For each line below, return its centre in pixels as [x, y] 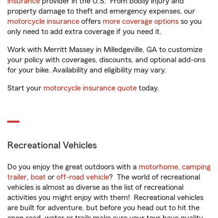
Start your [25, 88]
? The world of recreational [154, 177]
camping [196, 167]
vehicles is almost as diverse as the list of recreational [95, 187]
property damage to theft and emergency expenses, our [101, 11]
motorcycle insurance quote [90, 88]
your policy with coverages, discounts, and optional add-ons [106, 60]
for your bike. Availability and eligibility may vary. [87, 70]
